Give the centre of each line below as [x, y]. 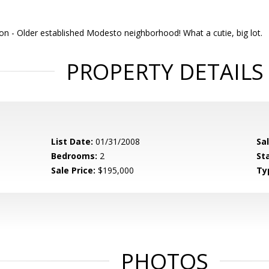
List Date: [72, 141]
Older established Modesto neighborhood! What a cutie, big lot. [140, 33]
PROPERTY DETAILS [165, 72]
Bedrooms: [74, 156]
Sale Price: [74, 170]
